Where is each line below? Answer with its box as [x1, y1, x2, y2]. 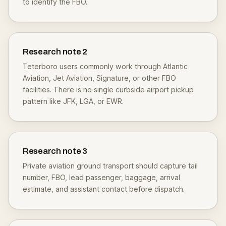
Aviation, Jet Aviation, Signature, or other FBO [23, 74, 176, 82]
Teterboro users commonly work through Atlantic [23, 62, 188, 71]
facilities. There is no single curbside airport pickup [23, 85, 194, 94]
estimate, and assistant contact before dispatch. [23, 185, 185, 193]
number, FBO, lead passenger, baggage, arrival [23, 173, 180, 182]
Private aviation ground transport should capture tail [23, 161, 198, 170]
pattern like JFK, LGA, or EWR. [23, 97, 124, 105]
